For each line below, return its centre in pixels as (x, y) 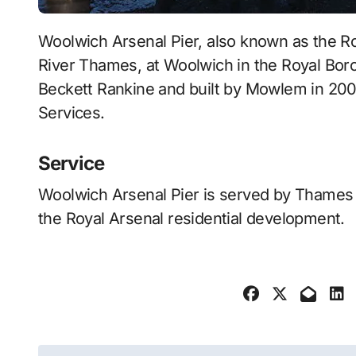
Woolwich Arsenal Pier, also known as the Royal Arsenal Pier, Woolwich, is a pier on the (46, 41)
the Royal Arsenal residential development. (192, 219)
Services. (72, 113)
